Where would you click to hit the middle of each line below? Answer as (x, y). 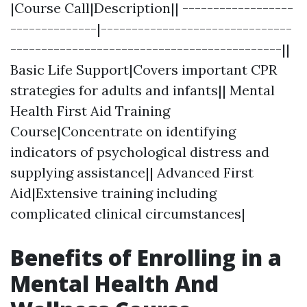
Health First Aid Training (90, 111)
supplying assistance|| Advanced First (132, 173)
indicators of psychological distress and (140, 152)
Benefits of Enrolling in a (146, 258)
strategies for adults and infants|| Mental (143, 90)
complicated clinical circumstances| (128, 214)
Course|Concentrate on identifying (123, 132)
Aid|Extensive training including (113, 193)
